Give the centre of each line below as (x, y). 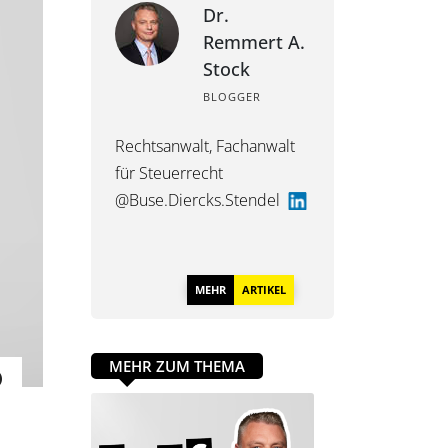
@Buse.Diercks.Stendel (201, 200)
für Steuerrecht (169, 173)
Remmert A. (254, 42)
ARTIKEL (264, 286)
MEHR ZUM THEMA (177, 366)
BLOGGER (232, 96)
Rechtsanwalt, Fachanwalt (205, 146)
